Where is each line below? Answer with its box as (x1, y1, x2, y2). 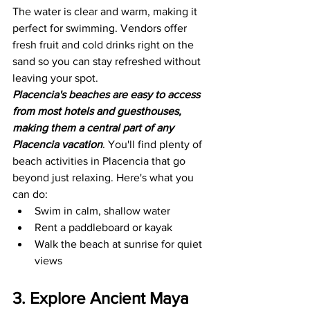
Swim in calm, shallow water (35, 205, 170, 217)
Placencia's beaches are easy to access (12, 89, 203, 100)
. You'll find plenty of (102, 138, 205, 150)
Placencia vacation (12, 138, 102, 150)
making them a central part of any (12, 122, 176, 134)
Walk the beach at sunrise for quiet (35, 238, 205, 250)
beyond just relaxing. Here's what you (12, 172, 197, 183)
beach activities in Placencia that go (12, 155, 188, 167)
